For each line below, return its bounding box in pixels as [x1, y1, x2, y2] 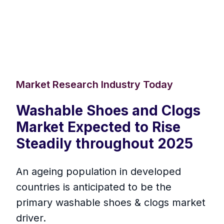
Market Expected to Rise [16, 118, 180, 136]
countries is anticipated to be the [16, 181, 171, 193]
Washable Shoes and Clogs [16, 102, 200, 119]
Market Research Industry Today [16, 78, 173, 91]
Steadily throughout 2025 [16, 135, 193, 152]
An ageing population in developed [16, 165, 181, 178]
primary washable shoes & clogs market [16, 196, 205, 209]
